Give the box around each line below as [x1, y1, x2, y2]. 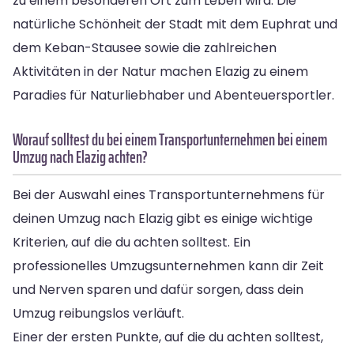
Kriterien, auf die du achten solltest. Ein [13, 232, 250, 251]
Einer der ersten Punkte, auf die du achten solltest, [13, 327, 323, 346]
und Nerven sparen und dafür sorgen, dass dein [13, 280, 303, 299]
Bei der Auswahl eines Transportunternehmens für [13, 185, 325, 204]
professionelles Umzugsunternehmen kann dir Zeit [13, 256, 324, 275]
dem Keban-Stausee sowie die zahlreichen [13, 38, 277, 57]
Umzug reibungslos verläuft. [13, 303, 184, 322]
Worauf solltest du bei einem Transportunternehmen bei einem [13, 126, 327, 153]
